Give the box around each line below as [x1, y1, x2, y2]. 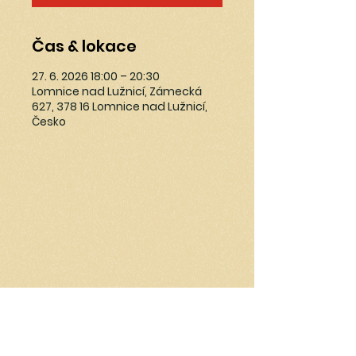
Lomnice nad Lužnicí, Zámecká [32, 83, 202, 99]
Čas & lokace [32, 35, 137, 57]
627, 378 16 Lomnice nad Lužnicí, [32, 99, 207, 114]
